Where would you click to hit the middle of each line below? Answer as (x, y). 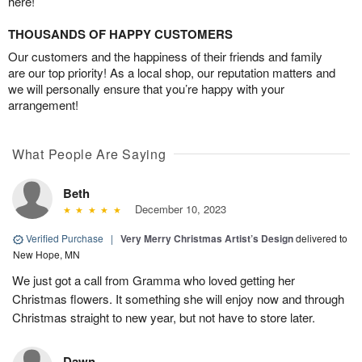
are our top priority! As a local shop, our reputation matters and (172, 73)
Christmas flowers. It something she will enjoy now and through (178, 299)
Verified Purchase (65, 238)
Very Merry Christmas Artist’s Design (207, 239)
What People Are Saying (89, 154)
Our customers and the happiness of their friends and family (165, 57)
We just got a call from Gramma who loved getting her (154, 280)
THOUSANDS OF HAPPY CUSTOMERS (120, 34)
